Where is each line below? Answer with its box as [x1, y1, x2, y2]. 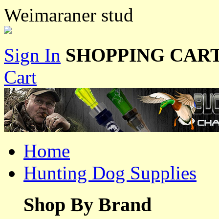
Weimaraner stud [4, 4, 133, 25]
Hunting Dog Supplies [23, 162, 197, 184]
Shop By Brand [23, 194, 152, 216]
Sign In [4, 44, 61, 66]
